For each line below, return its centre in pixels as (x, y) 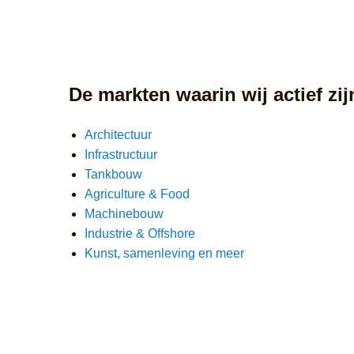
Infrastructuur (121, 155)
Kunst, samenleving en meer (164, 254)
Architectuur (118, 135)
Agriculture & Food (137, 194)
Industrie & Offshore (140, 234)
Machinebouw (124, 214)
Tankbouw (113, 175)
